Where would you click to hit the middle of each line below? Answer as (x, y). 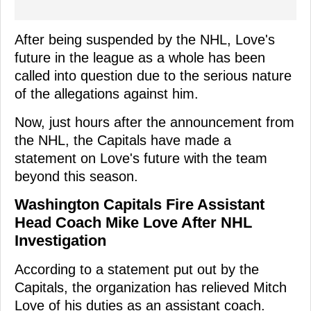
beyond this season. (76, 177)
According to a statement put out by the (137, 270)
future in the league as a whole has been (140, 58)
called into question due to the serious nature (153, 76)
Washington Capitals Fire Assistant (140, 205)
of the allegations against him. (107, 94)
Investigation (60, 241)
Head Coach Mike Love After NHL (133, 223)
